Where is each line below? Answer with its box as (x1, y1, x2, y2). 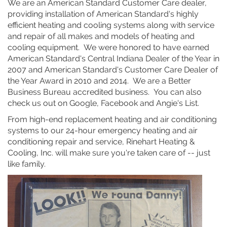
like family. (8, 159, 46, 169)
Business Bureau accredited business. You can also (8, 87, 202, 97)
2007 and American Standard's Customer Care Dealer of (8, 64, 218, 74)
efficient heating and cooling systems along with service (8, 20, 214, 30)
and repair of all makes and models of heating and (8, 31, 195, 41)
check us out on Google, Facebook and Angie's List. (8, 98, 199, 108)
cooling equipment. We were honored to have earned (8, 42, 209, 52)
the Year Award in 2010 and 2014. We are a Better (8, 75, 191, 86)
